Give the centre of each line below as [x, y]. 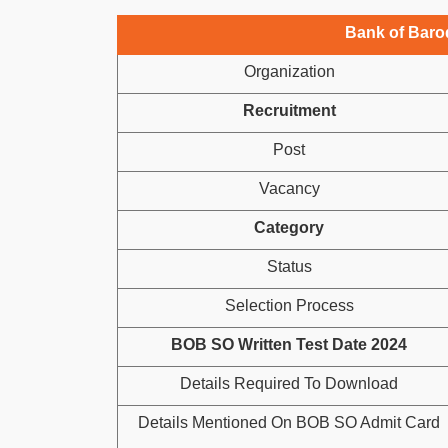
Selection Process [289, 305]
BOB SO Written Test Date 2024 [289, 344]
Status [289, 266]
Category [289, 227]
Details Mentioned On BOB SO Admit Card [289, 422]
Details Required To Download [289, 383]
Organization [289, 71]
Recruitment [289, 110]
